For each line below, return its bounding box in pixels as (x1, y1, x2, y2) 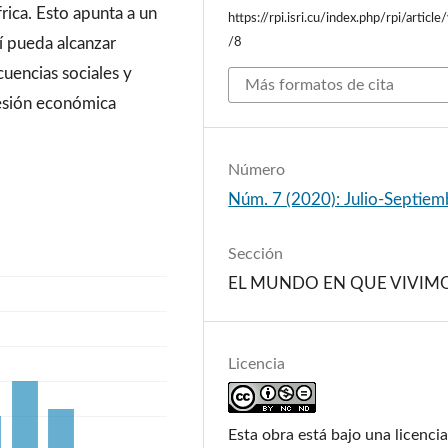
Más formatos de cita (245, 76, 395, 93)
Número (228, 162, 286, 179)
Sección (228, 246, 284, 263)
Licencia (228, 356, 286, 373)
